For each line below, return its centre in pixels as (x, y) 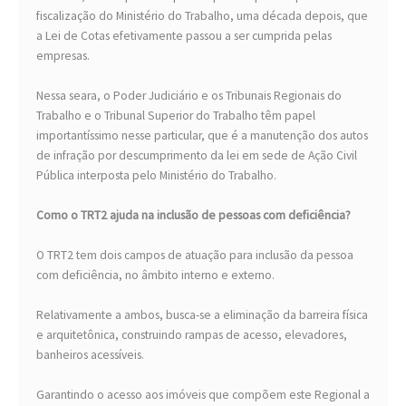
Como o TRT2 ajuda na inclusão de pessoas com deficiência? (193, 216)
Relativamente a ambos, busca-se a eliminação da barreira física (202, 315)
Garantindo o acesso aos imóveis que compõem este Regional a (203, 395)
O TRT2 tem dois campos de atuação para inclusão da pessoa (195, 256)
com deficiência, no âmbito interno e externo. (155, 275)
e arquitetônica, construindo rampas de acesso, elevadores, (192, 335)
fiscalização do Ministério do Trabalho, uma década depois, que (202, 16)
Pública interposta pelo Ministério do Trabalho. (156, 176)
